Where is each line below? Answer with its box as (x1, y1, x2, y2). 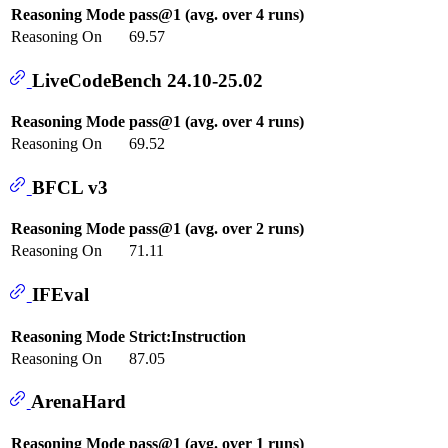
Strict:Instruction (129, 327, 246, 345)
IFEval (31, 283, 89, 305)
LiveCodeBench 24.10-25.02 (31, 69, 263, 91)
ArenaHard (30, 391, 126, 413)
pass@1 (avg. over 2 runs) (129, 220, 304, 238)
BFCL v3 (31, 176, 108, 198)
